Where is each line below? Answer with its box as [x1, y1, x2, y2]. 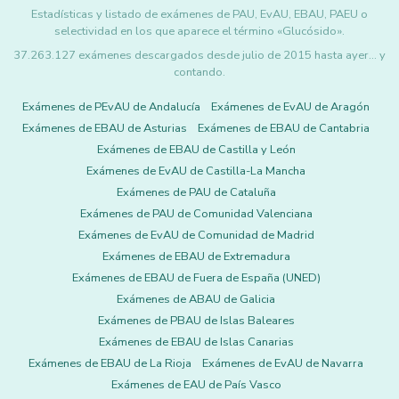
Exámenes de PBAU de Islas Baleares [97, 313, 295, 329]
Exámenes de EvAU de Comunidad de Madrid [77, 227, 314, 243]
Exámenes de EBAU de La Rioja [28, 355, 191, 371]
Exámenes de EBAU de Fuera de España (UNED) [71, 270, 321, 286]
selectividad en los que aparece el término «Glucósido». [54, 23, 345, 39]
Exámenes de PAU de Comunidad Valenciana [79, 206, 313, 222]
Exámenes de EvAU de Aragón [211, 99, 370, 115]
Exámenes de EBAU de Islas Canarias [98, 334, 294, 350]
